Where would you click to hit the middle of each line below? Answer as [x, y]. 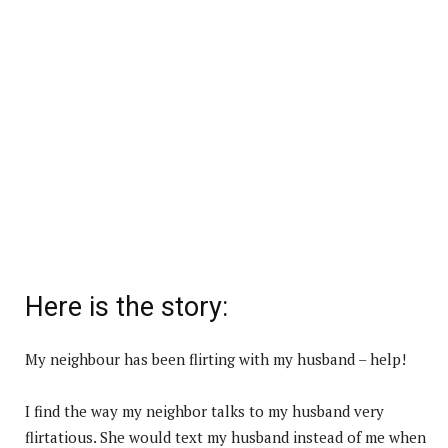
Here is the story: [126, 306]
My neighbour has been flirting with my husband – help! [215, 358]
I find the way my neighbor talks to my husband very [204, 410]
